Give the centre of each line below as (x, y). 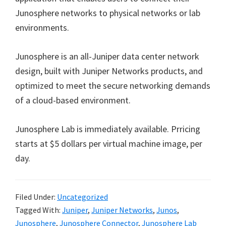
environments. (42, 27)
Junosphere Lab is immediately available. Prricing (108, 129)
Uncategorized (82, 197)
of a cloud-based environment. (73, 100)
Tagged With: (39, 210)
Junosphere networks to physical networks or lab (108, 13)
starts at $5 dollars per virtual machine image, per (109, 144)
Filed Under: (36, 197)
